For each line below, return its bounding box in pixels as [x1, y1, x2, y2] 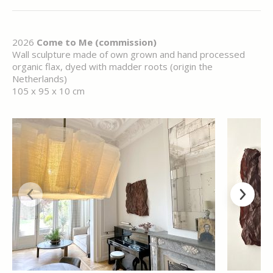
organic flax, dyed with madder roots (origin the [12, 60, 213, 73]
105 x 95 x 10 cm [12, 85, 85, 97]
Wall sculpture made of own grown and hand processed [12, 48, 245, 60]
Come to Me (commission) [37, 36, 157, 48]
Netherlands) [12, 73, 67, 85]
